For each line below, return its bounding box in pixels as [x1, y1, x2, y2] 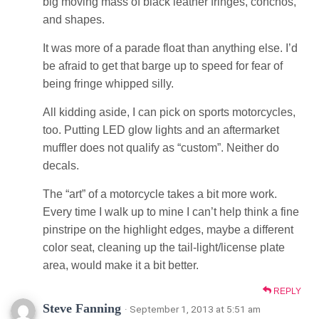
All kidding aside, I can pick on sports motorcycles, [43, 105, 296, 118]
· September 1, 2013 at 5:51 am [125, 303, 261, 315]
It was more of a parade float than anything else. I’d [43, 41, 298, 54]
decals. [43, 159, 79, 172]
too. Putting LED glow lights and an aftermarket [43, 123, 279, 136]
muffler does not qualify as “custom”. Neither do [43, 141, 279, 154]
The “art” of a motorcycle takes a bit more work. [43, 187, 277, 200]
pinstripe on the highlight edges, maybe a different [43, 223, 293, 236]
